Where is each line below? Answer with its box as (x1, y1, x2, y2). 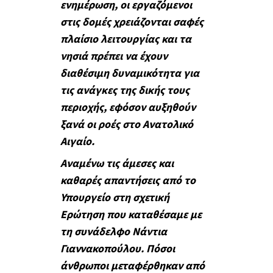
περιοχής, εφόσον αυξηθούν (60, 100, 196, 116)
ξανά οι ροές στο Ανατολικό (60, 117, 193, 133)
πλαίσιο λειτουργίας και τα (60, 32, 191, 48)
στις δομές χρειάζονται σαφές (60, 15, 204, 30)
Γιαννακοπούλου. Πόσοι (60, 241, 175, 257)
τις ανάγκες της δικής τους (60, 83, 190, 99)
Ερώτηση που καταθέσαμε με (60, 207, 202, 222)
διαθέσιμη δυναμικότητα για (60, 66, 199, 82)
